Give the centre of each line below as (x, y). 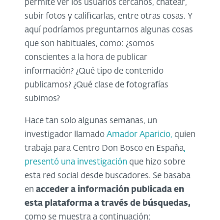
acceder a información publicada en (110, 190)
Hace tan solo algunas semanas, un (91, 121)
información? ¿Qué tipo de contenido (94, 71)
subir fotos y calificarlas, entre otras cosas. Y (109, 16)
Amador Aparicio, (139, 135)
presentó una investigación (76, 162)
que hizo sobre (156, 162)
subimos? (42, 99)
